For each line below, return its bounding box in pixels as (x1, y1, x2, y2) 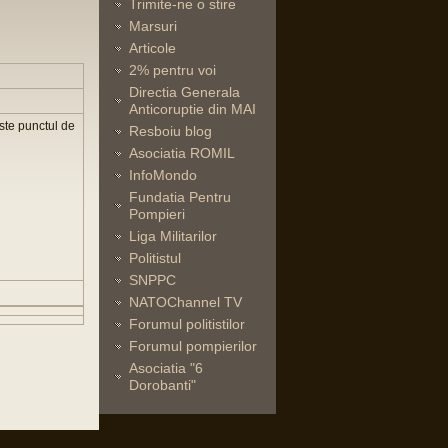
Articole (129, 40, 176, 56)
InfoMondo (129, 167, 197, 183)
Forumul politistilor (129, 316, 245, 332)
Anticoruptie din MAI (129, 101, 256, 117)
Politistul (129, 250, 181, 266)
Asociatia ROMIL (129, 145, 235, 161)
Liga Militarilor (129, 228, 217, 244)
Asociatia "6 (129, 360, 203, 376)
